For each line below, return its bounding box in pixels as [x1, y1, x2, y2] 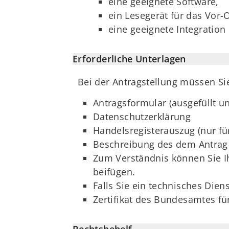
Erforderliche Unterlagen [73, 53, 186, 65]
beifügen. [93, 165, 135, 178]
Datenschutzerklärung [93, 110, 191, 123]
